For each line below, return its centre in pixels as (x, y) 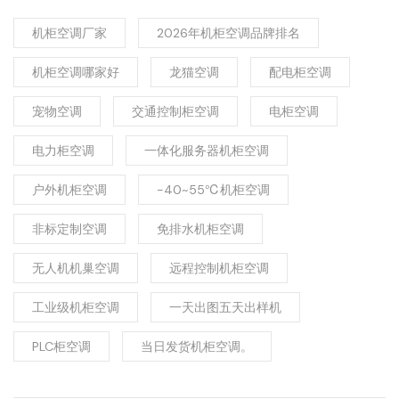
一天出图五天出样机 (225, 308)
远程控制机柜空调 (219, 269)
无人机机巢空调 (76, 269)
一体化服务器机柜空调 (207, 151)
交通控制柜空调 (175, 112)
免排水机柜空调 (200, 229)
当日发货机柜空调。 (197, 347)
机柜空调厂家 (69, 33)
